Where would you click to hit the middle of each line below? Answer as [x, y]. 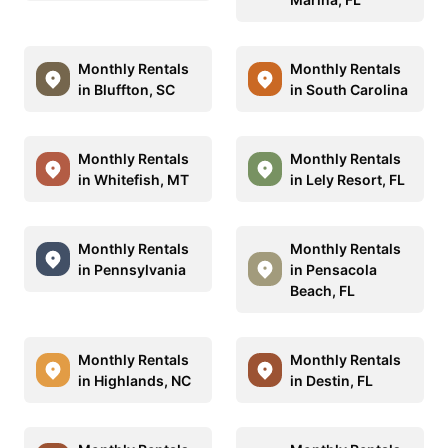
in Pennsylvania [132, 269]
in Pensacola [333, 269]
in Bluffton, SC [126, 89]
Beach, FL [322, 290]
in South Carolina [349, 89]
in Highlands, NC [134, 380]
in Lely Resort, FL [347, 179]
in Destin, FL [331, 380]
